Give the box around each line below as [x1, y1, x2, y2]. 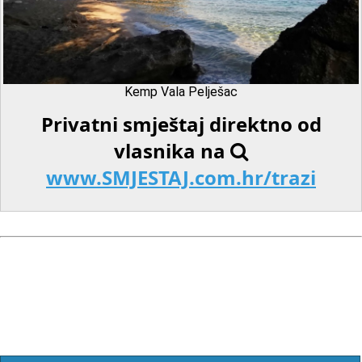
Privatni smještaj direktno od [40, 111, 322, 138]
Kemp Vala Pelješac [124, 83, 238, 99]
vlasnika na [114, 137, 230, 165]
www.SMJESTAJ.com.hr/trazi [46, 164, 316, 192]
